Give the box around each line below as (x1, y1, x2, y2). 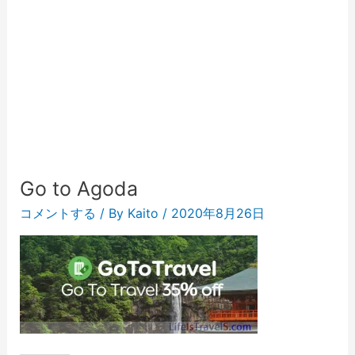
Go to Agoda (19, 177, 138, 200)
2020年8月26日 (170, 205, 265, 221)
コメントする (19, 205, 96, 221)
